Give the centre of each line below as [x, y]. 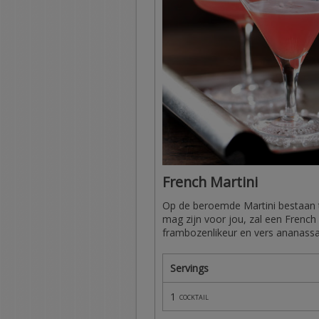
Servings [189, 268]
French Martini [210, 182]
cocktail [194, 296]
